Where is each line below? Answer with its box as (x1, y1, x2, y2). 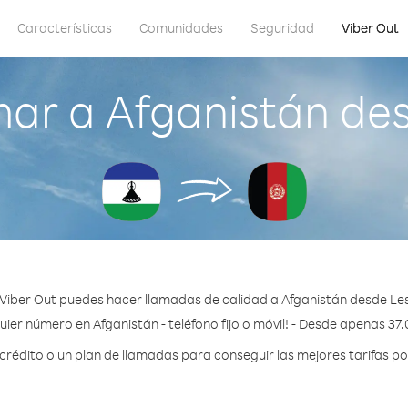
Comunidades (139, 19, 223, 36)
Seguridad (250, 19, 314, 36)
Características (17, 19, 112, 36)
